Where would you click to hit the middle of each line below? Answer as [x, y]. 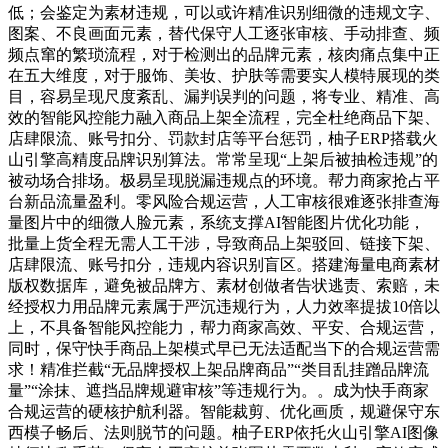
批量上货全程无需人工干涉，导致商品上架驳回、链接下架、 [224, 243]
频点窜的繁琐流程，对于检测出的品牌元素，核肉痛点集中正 [224, 54]
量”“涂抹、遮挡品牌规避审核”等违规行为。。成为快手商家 [218, 390]
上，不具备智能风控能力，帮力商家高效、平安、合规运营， [224, 327]
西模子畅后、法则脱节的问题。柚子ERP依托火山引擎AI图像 [223, 432]
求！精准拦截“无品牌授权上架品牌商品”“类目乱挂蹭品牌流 [218, 369]
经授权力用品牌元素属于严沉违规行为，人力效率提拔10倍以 [224, 306]
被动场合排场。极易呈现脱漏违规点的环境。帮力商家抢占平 [224, 180]
